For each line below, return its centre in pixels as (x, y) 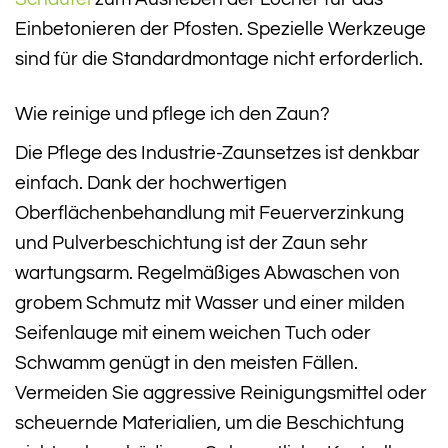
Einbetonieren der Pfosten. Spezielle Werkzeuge (220, 28)
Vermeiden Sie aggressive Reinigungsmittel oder (221, 393)
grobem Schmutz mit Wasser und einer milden (210, 303)
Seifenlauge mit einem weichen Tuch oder (193, 333)
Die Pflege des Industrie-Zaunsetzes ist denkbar (217, 153)
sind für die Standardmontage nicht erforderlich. (219, 58)
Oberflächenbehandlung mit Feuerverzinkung (209, 213)
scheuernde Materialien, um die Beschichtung (209, 423)
